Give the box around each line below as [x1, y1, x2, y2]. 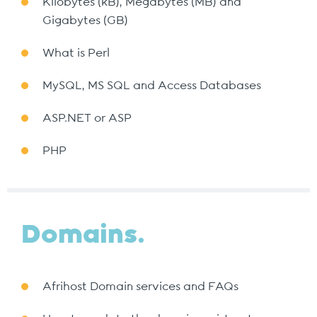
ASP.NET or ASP [42, 113, 132, 124]
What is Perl [42, 47, 110, 59]
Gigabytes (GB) [42, 15, 128, 26]
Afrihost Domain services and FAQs [42, 281, 238, 292]
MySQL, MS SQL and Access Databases [42, 80, 261, 91]
